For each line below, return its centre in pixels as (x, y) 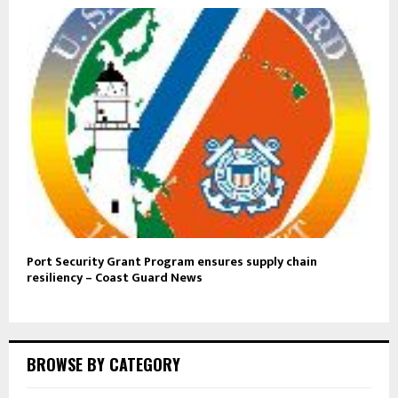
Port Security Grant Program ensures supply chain (172, 261)
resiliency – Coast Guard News (115, 277)
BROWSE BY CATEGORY (103, 364)
